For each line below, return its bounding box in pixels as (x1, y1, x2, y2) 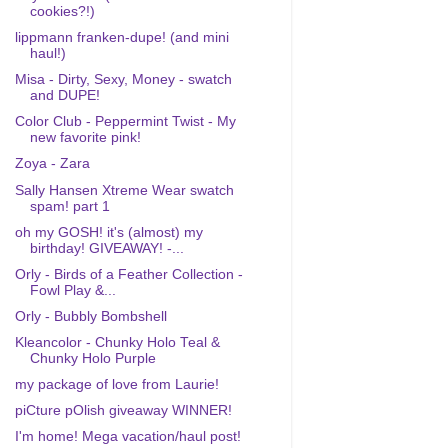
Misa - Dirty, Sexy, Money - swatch (14, 72, 232, 88)
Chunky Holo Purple (29, 351, 156, 366)
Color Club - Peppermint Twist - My (14, 114, 236, 130)
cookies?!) (29, 3, 95, 19)
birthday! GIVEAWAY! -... (29, 240, 184, 256)
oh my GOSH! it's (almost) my (14, 224, 203, 240)
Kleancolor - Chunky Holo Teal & (14, 335, 220, 350)
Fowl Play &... (29, 282, 116, 298)
